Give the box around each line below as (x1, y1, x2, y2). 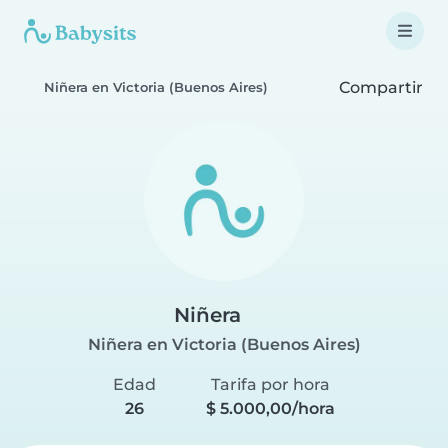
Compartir (335, 77, 423, 97)
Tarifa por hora (210, 375, 330, 394)
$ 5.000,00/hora (205, 399, 335, 418)
